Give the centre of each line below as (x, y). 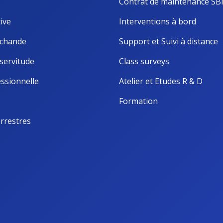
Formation (138, 101)
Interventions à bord (158, 21)
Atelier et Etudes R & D (161, 81)
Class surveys (144, 61)
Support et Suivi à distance (168, 41)
